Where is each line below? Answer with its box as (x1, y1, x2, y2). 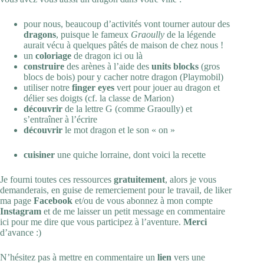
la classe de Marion (100, 93, 171, 103)
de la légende (164, 29, 216, 39)
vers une (171, 252, 205, 262)
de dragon (74, 50, 113, 61)
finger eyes (72, 82, 114, 93)
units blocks (151, 61, 199, 71)
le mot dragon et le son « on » (62, 124, 175, 135)
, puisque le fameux (56, 29, 131, 39)
